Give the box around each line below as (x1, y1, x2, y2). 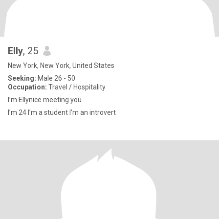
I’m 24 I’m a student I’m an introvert (69, 109, 116, 116)
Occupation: (8, 83, 47, 91)
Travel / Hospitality (47, 83, 106, 91)
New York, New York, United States (8, 62, 114, 69)
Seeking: (8, 74, 36, 82)
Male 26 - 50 (36, 74, 75, 82)
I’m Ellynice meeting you (8, 96, 82, 104)
